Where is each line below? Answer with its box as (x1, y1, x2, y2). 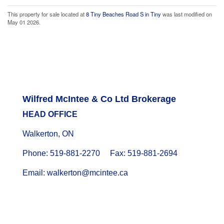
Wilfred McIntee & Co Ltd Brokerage (22, 94, 176, 104)
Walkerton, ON (22, 129, 74, 138)
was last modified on (161, 10, 212, 18)
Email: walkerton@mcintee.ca (22, 168, 128, 177)
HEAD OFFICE (22, 110, 77, 119)
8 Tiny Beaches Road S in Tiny (86, 10, 161, 18)
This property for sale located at (7, 10, 86, 18)
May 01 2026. (7, 18, 40, 26)
